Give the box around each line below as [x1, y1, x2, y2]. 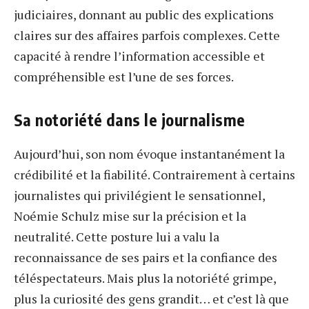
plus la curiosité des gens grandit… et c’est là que [14, 290, 289, 308]
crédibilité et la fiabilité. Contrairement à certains [14, 166, 295, 183]
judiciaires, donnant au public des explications [14, 6, 274, 23]
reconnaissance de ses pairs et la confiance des [14, 249, 277, 266]
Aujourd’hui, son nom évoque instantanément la [14, 146, 285, 163]
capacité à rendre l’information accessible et [14, 47, 265, 64]
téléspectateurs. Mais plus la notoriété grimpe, [14, 270, 276, 287]
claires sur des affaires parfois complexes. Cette [14, 26, 280, 43]
